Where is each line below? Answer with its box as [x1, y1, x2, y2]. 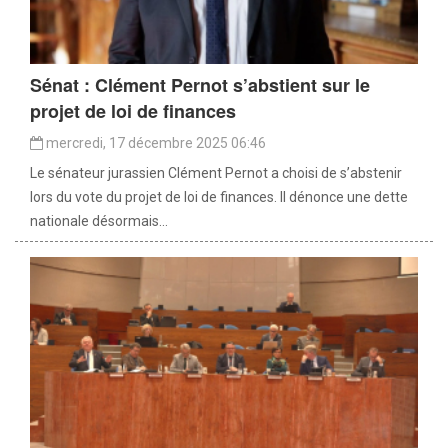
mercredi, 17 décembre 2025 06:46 [43, 135, 266, 152]
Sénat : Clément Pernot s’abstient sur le [30, 72, 370, 99]
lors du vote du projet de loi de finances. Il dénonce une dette [30, 189, 408, 206]
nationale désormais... [30, 213, 168, 230]
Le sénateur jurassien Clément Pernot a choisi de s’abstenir [30, 165, 402, 182]
